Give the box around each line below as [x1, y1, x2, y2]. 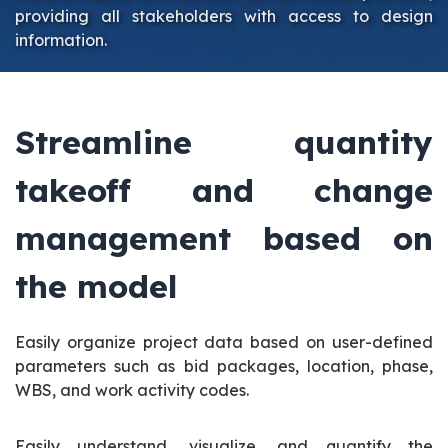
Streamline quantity [15, 121, 433, 162]
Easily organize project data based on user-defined [15, 331, 433, 352]
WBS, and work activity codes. [15, 379, 249, 400]
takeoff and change [15, 169, 433, 210]
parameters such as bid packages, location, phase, [15, 355, 433, 376]
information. [15, 29, 107, 50]
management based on [15, 217, 433, 258]
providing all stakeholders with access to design [15, 5, 433, 26]
